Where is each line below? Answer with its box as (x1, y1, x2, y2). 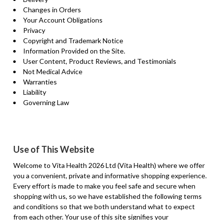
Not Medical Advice (23, 67, 82, 76)
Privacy (23, 26, 45, 34)
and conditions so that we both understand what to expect (13, 202, 195, 211)
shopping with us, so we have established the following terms (13, 192, 202, 200)
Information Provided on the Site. (23, 46, 125, 55)
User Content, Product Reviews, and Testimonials (23, 56, 176, 65)
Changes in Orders (23, 5, 81, 14)
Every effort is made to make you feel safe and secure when (13, 181, 195, 190)
